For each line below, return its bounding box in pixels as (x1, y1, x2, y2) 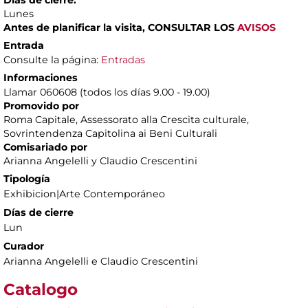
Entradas (101, 53, 145, 66)
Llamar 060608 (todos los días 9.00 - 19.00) (3, 85, 210, 98)
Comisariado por (3, 140, 87, 153)
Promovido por (3, 99, 79, 112)
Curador (3, 239, 44, 252)
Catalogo (3, 279, 78, 299)
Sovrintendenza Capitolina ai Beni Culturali (3, 126, 217, 140)
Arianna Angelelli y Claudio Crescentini (3, 154, 197, 167)
